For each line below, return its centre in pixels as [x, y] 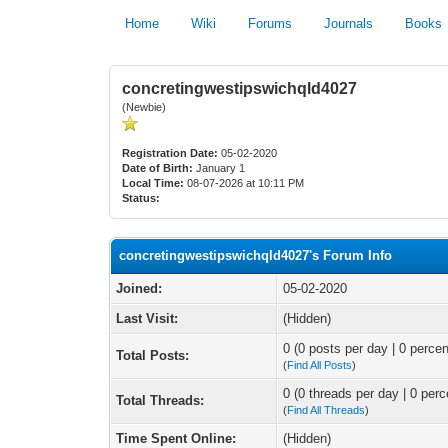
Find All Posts [320, 365]
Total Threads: [160, 400]
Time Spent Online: [176, 438]
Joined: [139, 288]
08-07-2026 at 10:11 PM [244, 183]
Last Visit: [147, 318]
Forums [270, 23]
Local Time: [153, 183]
